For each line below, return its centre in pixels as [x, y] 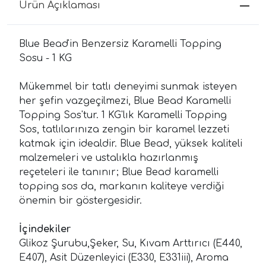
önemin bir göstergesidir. [80, 200]
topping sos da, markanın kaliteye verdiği [121, 186]
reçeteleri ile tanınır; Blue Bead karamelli [119, 172]
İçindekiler [45, 229]
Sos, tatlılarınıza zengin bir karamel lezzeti [124, 129]
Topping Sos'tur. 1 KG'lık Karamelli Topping [123, 115]
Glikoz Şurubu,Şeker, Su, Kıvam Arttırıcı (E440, [131, 243]
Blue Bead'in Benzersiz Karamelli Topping [120, 44]
